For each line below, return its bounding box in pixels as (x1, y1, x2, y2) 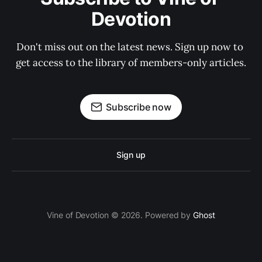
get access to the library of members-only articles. (16, 56, 246, 69)
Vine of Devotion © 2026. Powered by (47, 210, 194, 220)
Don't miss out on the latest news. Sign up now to (16, 40, 246, 53)
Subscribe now (106, 101, 171, 113)
